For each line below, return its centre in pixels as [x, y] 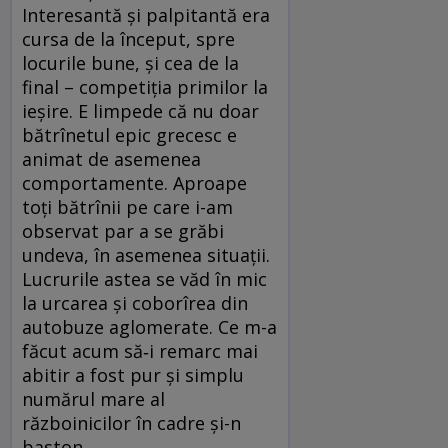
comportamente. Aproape [134, 183]
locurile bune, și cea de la [130, 63]
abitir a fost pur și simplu [133, 375]
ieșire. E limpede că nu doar [140, 111]
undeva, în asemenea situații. [146, 255]
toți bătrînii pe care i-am [127, 207]
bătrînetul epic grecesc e [129, 135]
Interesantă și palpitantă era [146, 15]
